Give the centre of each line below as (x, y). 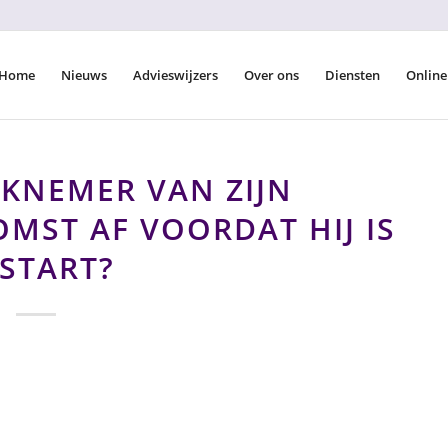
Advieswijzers (175, 75)
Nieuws (84, 75)
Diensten (352, 75)
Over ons (271, 75)
